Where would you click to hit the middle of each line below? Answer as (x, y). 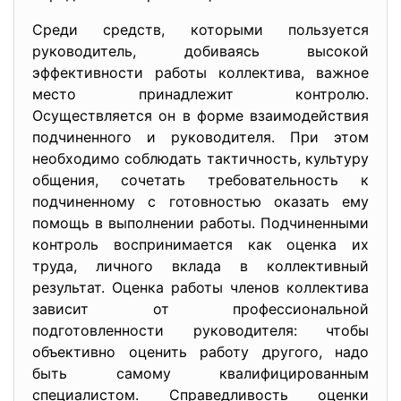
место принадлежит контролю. (200, 94)
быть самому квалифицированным (200, 373)
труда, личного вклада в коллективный (200, 266)
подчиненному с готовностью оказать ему (200, 201)
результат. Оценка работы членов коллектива (200, 287)
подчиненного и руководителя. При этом (200, 137)
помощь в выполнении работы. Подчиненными (200, 223)
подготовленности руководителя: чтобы (200, 330)
